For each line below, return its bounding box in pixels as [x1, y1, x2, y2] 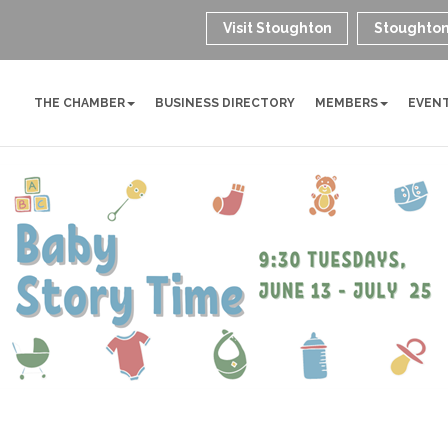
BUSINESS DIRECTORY [155, 96, 296, 110]
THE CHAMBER [34, 96, 126, 110]
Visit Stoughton [223, 20, 333, 36]
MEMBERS [315, 96, 379, 110]
